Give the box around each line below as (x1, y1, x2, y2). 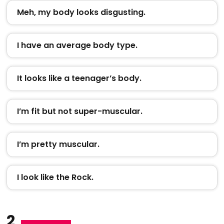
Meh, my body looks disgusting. (16, 6, 145, 18)
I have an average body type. (16, 39, 137, 51)
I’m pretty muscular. (16, 138, 99, 150)
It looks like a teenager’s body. (16, 72, 141, 84)
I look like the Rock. (16, 171, 93, 183)
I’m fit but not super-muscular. (16, 105, 142, 117)
